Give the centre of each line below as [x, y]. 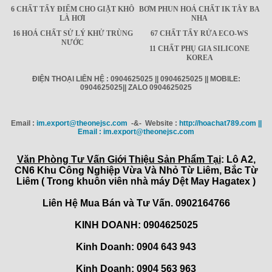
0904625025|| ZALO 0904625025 [136, 88]
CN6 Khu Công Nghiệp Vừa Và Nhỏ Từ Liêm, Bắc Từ [136, 171]
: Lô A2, [238, 160]
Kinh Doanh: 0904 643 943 [136, 247]
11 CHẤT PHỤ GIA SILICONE [199, 49]
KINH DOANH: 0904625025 [136, 225]
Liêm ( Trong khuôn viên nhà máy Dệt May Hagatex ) [136, 182]
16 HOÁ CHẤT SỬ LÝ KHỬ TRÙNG [73, 34]
